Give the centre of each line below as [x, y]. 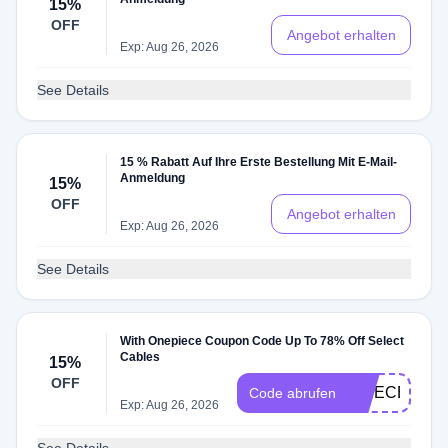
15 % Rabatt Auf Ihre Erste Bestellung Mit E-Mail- [259, 162]
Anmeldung [153, 178]
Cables [140, 357]
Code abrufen [292, 393]
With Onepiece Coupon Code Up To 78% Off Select [262, 341]
